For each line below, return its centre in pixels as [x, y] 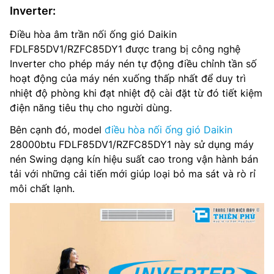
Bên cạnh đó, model [57, 130]
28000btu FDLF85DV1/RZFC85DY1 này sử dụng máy [132, 145]
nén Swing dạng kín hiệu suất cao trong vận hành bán [134, 159]
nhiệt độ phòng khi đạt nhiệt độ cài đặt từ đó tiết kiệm [136, 93]
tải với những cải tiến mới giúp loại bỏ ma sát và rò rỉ [133, 174]
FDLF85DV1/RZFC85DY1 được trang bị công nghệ [125, 49]
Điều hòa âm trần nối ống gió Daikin [93, 35]
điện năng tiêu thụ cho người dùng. [91, 108]
